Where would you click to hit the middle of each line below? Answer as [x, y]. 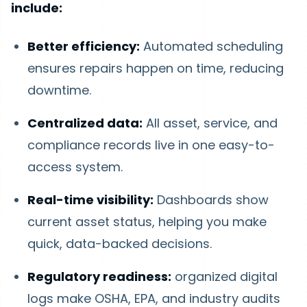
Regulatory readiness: [99, 277]
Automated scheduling [211, 46]
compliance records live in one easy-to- [151, 145]
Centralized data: [85, 123]
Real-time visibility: [90, 200]
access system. [75, 167]
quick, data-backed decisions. [120, 244]
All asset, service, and [210, 123]
